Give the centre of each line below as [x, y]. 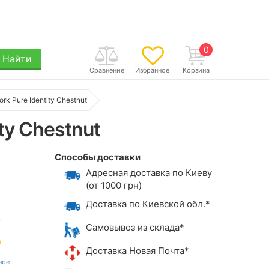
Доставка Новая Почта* [137, 250]
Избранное [152, 70]
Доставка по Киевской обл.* [148, 204]
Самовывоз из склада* [135, 227]
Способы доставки [98, 157]
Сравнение [107, 70]
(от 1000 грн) [113, 185]
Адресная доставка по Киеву [149, 173]
